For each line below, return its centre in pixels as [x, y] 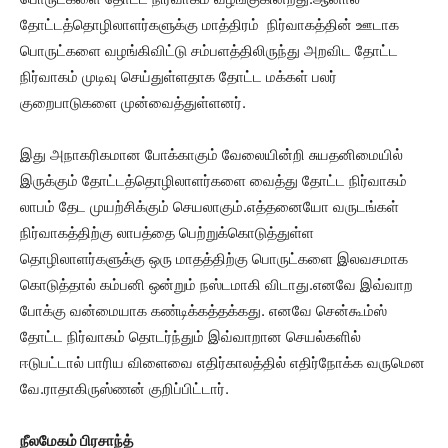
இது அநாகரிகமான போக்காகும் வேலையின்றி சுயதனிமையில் [211, 154]
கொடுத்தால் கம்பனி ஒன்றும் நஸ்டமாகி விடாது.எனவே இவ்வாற [216, 284]
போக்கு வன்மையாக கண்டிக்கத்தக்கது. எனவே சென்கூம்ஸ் [203, 310]
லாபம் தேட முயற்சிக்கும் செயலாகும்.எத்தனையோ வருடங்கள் [209, 206]
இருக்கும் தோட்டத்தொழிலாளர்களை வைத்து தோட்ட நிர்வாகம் [213, 180]
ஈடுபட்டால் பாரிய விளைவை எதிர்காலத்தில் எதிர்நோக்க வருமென [222, 362]
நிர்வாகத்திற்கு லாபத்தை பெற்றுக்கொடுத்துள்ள [167, 232]
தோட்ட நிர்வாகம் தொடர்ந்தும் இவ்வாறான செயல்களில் [190, 336]
